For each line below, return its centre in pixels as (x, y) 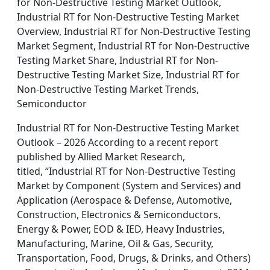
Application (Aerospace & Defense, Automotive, (124, 200)
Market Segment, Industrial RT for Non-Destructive (133, 46)
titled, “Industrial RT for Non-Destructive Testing (126, 171)
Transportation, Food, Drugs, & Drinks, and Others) (134, 258)
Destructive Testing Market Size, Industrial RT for (128, 75)
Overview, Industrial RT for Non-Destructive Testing (134, 31)
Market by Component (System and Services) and (129, 186)
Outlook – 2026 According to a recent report (118, 142)
